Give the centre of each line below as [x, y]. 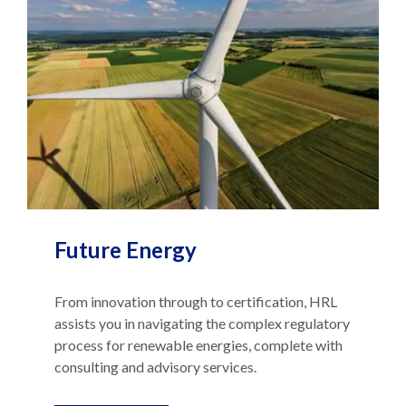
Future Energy [126, 235]
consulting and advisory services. [155, 352]
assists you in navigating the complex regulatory [202, 308]
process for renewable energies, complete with [198, 330]
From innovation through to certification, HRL [196, 286]
